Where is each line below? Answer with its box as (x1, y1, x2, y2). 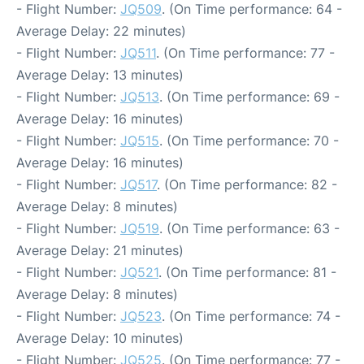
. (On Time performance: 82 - (157, 175, 337, 193)
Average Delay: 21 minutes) (16, 241, 184, 258)
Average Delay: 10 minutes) (16, 329, 184, 346)
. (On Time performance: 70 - (159, 132, 339, 149)
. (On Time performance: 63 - (159, 219, 340, 236)
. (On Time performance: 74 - (162, 307, 340, 324)
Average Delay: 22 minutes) (16, 22, 186, 39)
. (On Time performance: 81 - (158, 263, 336, 280)
